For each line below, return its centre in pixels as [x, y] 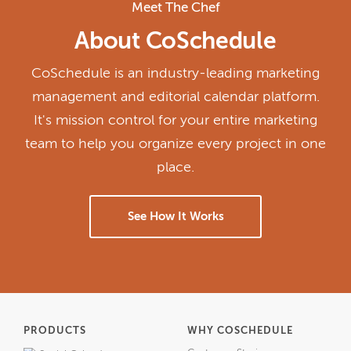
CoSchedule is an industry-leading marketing [175, 74]
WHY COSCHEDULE [240, 331]
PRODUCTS [55, 331]
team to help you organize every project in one [175, 144]
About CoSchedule [175, 42]
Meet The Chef [175, 8]
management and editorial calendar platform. [175, 97]
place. [175, 168]
